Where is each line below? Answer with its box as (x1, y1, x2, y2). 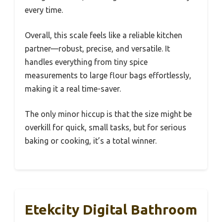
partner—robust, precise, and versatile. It (25, 44, 170, 54)
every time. (25, 5, 63, 15)
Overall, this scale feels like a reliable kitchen (25, 31, 182, 40)
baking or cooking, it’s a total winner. (25, 136, 157, 146)
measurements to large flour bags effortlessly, (25, 71, 191, 80)
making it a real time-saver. (25, 84, 121, 94)
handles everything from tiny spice (25, 57, 148, 67)
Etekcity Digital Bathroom (25, 202, 197, 218)
